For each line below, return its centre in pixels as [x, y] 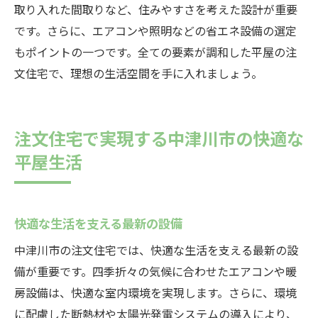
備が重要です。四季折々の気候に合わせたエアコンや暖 [155, 271]
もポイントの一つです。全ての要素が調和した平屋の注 [155, 52]
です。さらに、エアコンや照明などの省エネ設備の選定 [155, 31]
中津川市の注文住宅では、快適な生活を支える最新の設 [156, 250]
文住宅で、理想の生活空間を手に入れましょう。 [138, 73]
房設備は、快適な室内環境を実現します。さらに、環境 [155, 292]
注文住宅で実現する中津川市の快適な [159, 138]
